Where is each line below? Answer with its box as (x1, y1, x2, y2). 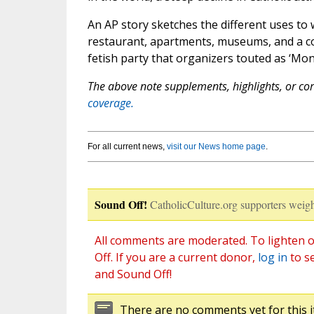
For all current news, (87, 142, 167, 152)
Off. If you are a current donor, (94, 250, 258, 266)
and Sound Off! (94, 266, 172, 282)
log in (257, 250, 287, 266)
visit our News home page (166, 142, 266, 152)
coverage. (87, 95, 134, 111)
